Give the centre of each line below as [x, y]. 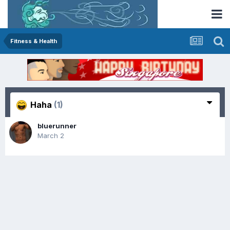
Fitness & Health [34, 41]
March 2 [51, 136]
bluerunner [57, 126]
